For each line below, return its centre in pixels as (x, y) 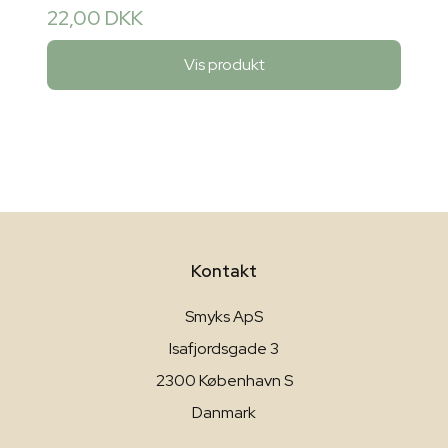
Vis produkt (224, 64)
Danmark (224, 412)
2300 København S (224, 380)
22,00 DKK (95, 18)
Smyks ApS (224, 316)
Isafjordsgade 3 (224, 348)
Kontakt (224, 270)
